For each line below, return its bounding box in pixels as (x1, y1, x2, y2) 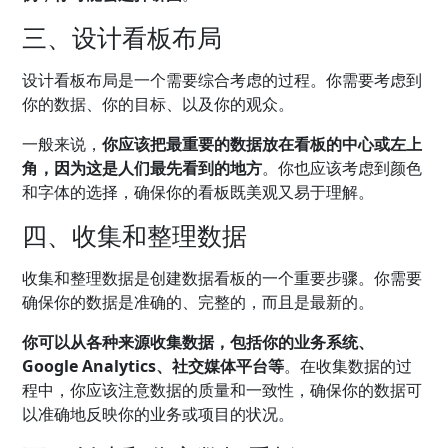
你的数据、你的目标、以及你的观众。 (22, 92, 295, 115)
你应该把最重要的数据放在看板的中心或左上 (102, 132, 423, 155)
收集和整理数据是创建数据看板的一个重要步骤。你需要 (22, 266, 423, 289)
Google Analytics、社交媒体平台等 (22, 354, 285, 377)
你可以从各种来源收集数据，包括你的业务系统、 (22, 330, 375, 353)
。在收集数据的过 (284, 354, 413, 377)
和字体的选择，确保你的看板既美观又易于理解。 (22, 180, 375, 203)
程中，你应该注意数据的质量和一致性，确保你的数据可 (22, 378, 423, 401)
